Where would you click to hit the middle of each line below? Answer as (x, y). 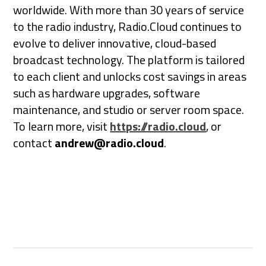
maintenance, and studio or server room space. (129, 110)
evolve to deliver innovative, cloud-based (115, 43)
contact (34, 143)
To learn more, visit (62, 126)
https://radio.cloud (158, 126)
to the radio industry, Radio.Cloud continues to (128, 27)
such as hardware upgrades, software (107, 93)
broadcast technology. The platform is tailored (129, 60)
